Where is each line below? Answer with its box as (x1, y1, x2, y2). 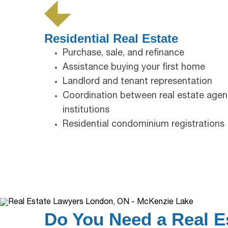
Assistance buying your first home (63, 63, 205, 72)
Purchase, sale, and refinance (63, 48, 184, 58)
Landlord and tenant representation (63, 77, 212, 87)
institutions (63, 105, 109, 115)
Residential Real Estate (44, 31, 178, 45)
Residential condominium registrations (63, 120, 224, 129)
